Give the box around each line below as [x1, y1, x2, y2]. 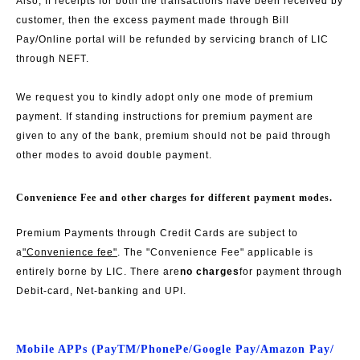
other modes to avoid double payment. [16, 149, 212, 161]
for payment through [239, 265, 342, 277]
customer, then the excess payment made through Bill [16, 14, 289, 26]
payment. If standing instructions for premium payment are [16, 110, 313, 122]
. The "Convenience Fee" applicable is [117, 246, 313, 258]
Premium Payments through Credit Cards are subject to [16, 227, 298, 239]
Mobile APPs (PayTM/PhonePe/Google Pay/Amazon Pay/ [16, 342, 334, 355]
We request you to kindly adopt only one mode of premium [16, 91, 313, 103]
